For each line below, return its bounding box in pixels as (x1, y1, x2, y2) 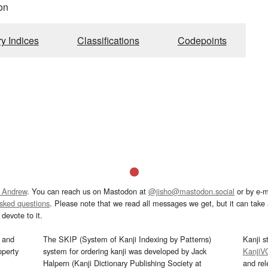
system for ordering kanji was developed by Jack (43, 245, 207, 257)
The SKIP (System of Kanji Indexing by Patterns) (43, 233, 212, 245)
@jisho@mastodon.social (148, 185, 234, 197)
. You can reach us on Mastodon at (27, 185, 148, 197)
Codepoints (177, 33, 227, 47)
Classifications (77, 33, 139, 47)
